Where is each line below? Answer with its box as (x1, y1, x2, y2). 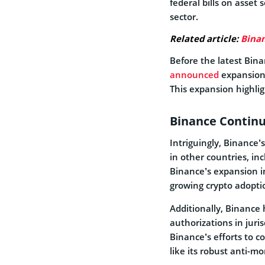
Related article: (170, 32, 241, 44)
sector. (170, 10, 201, 22)
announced (170, 68, 219, 80)
